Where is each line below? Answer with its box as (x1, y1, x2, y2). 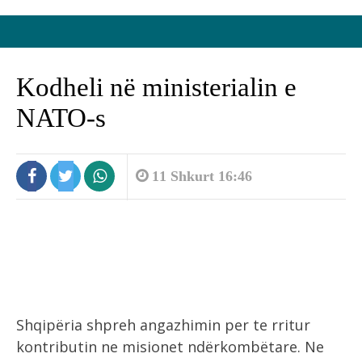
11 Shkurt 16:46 (148, 169, 252, 183)
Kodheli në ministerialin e (16, 73, 297, 102)
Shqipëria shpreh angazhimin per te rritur (16, 315, 310, 335)
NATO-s (16, 103, 106, 133)
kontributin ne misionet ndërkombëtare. (16, 337, 305, 356)
